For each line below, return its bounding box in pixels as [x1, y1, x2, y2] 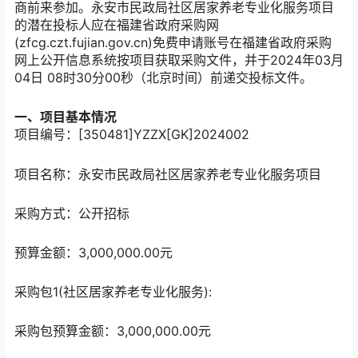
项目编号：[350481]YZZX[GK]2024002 [14, 126, 249, 143]
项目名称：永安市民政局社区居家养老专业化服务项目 [14, 165, 321, 182]
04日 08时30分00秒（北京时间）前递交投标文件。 [14, 70, 312, 86]
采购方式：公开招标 [14, 205, 129, 221]
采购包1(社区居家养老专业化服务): [14, 284, 212, 300]
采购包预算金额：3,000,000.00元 [14, 323, 211, 340]
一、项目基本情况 [14, 109, 117, 125]
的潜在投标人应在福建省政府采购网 [14, 17, 219, 34]
